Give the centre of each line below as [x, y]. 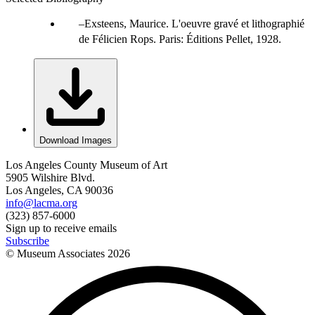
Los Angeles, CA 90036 [59, 190]
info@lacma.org [41, 202]
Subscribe [27, 240]
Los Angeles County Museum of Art [86, 165]
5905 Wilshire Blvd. [50, 177]
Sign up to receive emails [61, 228]
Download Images [76, 140]
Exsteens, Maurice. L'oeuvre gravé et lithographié [194, 23]
